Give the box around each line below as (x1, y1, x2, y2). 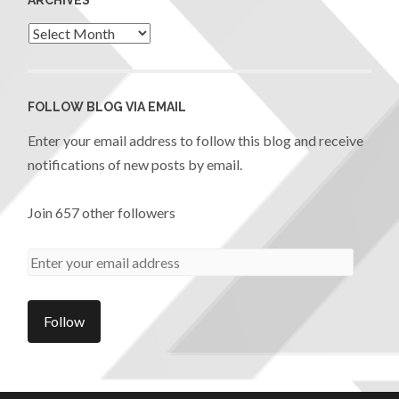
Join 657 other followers (28, 203, 176, 221)
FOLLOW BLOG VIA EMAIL (28, 99, 187, 114)
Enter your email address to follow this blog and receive (28, 131, 364, 149)
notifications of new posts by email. (28, 155, 243, 173)
